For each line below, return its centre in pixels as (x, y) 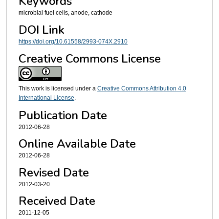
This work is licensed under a (58, 89)
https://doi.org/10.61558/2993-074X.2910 (73, 41)
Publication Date (63, 115)
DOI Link (41, 30)
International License (46, 98)
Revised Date (54, 172)
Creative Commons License (89, 59)
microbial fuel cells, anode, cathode (65, 13)
